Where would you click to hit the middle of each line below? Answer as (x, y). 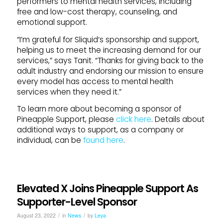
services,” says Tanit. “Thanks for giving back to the (110, 60)
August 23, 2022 (36, 215)
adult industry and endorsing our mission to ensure (110, 71)
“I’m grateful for (46, 39)
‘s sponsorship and (133, 39)
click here (133, 119)
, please (100, 119)
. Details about (178, 119)
